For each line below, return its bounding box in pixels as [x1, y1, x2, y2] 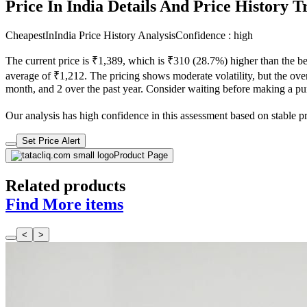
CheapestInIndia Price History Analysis [5, 29, 175, 42]
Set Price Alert [22, 136, 80, 147]
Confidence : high [175, 29, 253, 42]
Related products [5, 177, 125, 195]
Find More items [5, 195, 123, 214]
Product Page [114, 150, 168, 161]
